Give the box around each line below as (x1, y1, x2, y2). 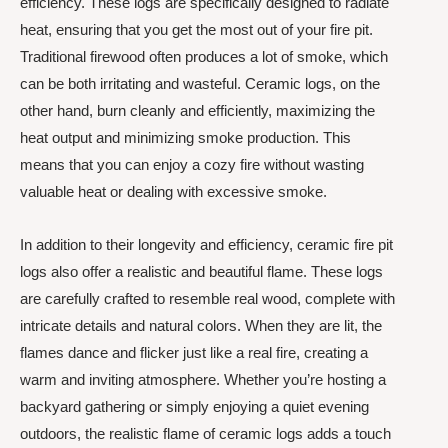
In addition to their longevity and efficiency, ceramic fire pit (20, 236, 393, 253)
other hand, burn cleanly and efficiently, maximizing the (20, 101, 375, 119)
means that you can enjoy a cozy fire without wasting (20, 155, 364, 173)
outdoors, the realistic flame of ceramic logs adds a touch (20, 425, 391, 442)
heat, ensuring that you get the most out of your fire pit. (20, 20, 373, 38)
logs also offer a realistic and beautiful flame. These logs (20, 263, 383, 280)
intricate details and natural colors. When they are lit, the (20, 317, 382, 334)
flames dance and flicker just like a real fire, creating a (20, 344, 368, 361)
